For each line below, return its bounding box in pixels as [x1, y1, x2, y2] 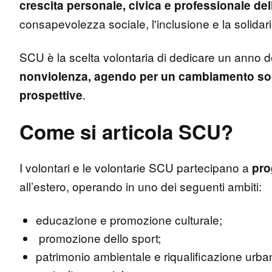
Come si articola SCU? [19, 117, 239, 146]
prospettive [19, 86, 83, 103]
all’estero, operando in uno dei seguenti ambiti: [19, 177, 265, 194]
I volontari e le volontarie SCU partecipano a [19, 158, 252, 175]
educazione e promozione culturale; [36, 211, 222, 228]
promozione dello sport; [36, 229, 164, 246]
